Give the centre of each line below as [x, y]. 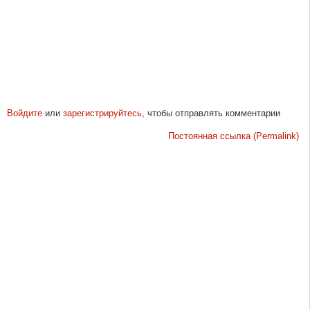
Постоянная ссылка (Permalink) [234, 136]
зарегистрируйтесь [102, 113]
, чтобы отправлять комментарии [211, 113]
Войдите [24, 113]
